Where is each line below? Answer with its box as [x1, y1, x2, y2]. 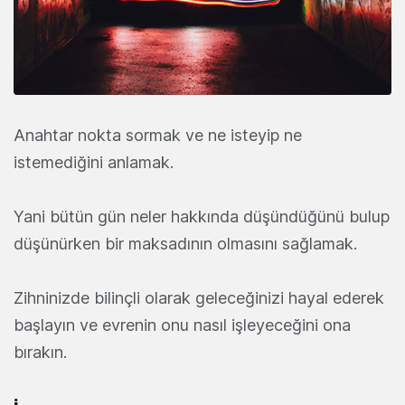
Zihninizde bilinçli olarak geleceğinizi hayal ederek [14, 288, 384, 307]
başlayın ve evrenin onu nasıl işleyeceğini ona [14, 316, 351, 334]
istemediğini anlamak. [14, 153, 174, 172]
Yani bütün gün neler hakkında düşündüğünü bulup [14, 207, 390, 226]
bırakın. [14, 343, 67, 362]
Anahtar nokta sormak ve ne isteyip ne [14, 126, 302, 145]
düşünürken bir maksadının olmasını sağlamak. [14, 234, 357, 253]
